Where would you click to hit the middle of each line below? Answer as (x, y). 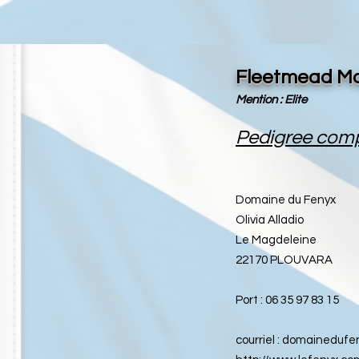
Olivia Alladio (270, 220)
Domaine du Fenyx (286, 200)
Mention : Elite (271, 100)
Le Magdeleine (276, 240)
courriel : (259, 340)
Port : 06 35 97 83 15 (287, 300)
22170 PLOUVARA (284, 260)
